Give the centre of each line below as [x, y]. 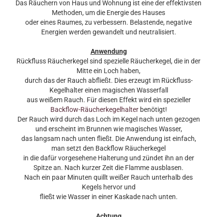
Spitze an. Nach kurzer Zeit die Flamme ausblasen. [108, 168]
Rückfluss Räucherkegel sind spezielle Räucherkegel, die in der [108, 61]
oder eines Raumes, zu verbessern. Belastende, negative [108, 22]
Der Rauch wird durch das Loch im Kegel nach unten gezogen [108, 119]
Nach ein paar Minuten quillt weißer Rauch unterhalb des [108, 177]
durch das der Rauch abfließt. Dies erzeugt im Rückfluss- [108, 80]
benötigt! [153, 109]
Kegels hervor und [108, 187]
